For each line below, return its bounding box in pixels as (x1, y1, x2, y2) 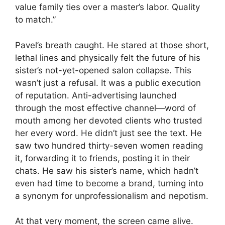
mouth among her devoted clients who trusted (15, 115, 202, 126)
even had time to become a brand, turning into (15, 178, 203, 188)
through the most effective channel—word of (15, 102, 196, 113)
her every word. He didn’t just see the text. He (15, 128, 202, 138)
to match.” (15, 15, 56, 25)
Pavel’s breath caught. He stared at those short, (15, 40, 209, 50)
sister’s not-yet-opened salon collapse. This (15, 65, 191, 75)
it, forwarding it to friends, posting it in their (15, 153, 190, 163)
